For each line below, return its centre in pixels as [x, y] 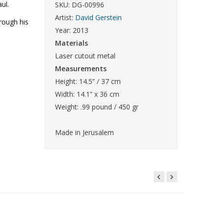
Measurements [81, 68]
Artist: [65, 17]
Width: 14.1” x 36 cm [87, 94]
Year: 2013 [72, 30]
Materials [71, 43]
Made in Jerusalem [84, 132]
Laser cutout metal [85, 55]
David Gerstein [98, 17]
